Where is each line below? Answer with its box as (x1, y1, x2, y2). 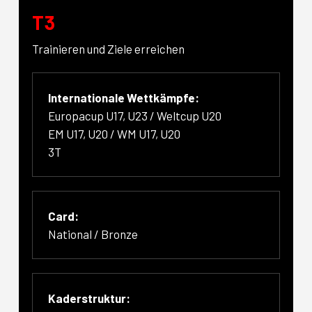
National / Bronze (48, 227, 139, 242)
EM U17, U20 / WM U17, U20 (48, 127, 181, 141)
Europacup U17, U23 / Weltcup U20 (48, 109, 222, 123)
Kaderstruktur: (48, 291, 131, 306)
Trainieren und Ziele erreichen (32, 41, 185, 56)
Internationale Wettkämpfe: (48, 91, 200, 105)
